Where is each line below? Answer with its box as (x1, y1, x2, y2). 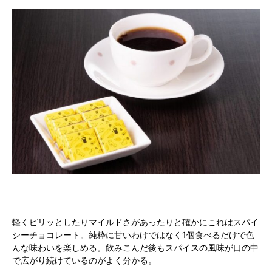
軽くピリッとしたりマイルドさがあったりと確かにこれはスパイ (12, 217, 259, 228)
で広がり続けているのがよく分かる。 (12, 255, 157, 266)
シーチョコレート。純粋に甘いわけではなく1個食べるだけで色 (12, 229, 254, 240)
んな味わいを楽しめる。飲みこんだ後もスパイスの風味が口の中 (12, 242, 259, 253)
